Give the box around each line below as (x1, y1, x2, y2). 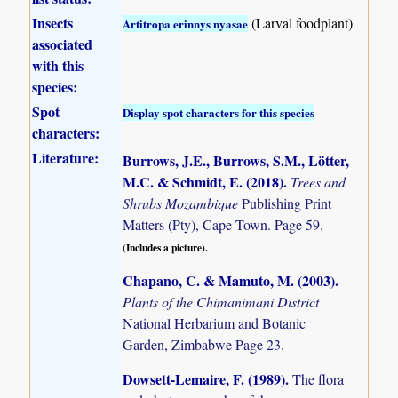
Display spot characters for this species (123, 103, 315, 121)
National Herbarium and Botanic (123, 313, 306, 332)
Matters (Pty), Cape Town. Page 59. (123, 214, 324, 234)
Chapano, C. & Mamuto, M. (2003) (123, 269, 336, 291)
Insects (32, 12, 74, 33)
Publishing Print (242, 193, 332, 212)
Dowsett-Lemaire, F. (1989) (123, 369, 286, 390)
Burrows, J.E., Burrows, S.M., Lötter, (123, 149, 350, 171)
